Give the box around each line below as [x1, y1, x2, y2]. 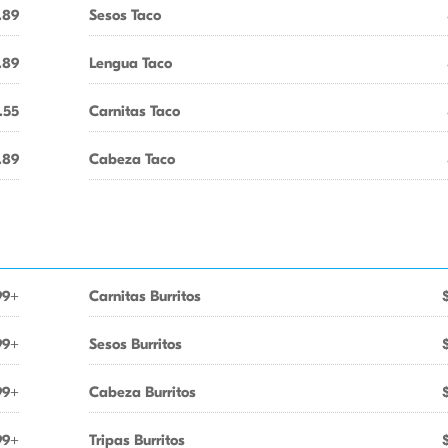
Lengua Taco [89, 54, 172, 72]
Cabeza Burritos [89, 383, 196, 401]
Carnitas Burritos [89, 287, 201, 305]
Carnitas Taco [89, 102, 180, 120]
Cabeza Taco [89, 150, 175, 168]
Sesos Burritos [89, 335, 182, 353]
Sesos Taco [89, 6, 161, 24]
